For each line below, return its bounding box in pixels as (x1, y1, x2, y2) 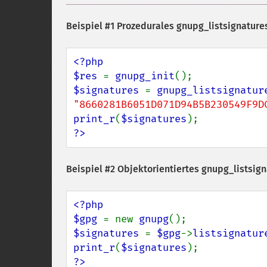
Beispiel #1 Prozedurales (66, 20, 176, 32)
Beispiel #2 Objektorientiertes (66, 163, 201, 175)
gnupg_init (115, 70, 175, 82)
